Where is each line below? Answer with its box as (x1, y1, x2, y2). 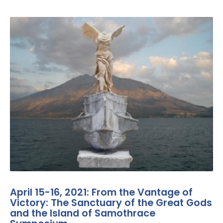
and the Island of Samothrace (10, 206, 155, 220)
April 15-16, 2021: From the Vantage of (10, 185, 193, 199)
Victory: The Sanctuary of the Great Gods (10, 195, 212, 210)
